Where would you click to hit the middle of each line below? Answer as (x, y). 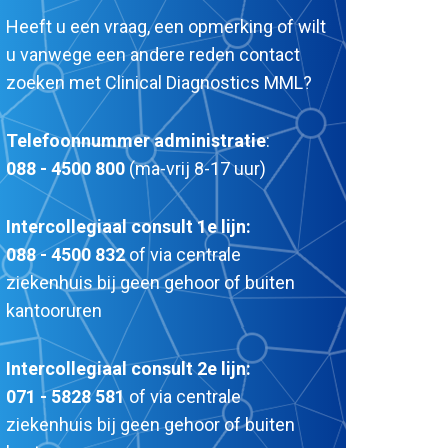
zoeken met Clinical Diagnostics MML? (159, 82)
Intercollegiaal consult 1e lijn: (128, 226)
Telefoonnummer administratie (136, 140)
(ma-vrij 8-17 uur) (195, 168)
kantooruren (54, 310)
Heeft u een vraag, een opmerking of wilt (166, 26)
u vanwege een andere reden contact (153, 54)
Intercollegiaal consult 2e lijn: (128, 368)
